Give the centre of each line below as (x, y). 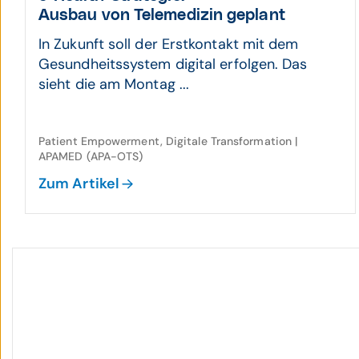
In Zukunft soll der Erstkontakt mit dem (169, 44)
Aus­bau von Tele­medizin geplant (162, 15)
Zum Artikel (79, 184)
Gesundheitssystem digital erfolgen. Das (173, 64)
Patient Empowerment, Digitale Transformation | (168, 141)
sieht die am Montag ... (114, 84)
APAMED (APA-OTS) (91, 156)
